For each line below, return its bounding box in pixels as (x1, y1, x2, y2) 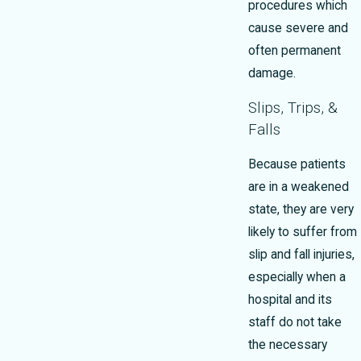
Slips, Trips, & (248, 98, 338, 117)
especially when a (248, 270, 346, 285)
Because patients (248, 157, 346, 172)
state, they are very (248, 202, 354, 218)
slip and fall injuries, (248, 247, 355, 263)
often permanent (248, 44, 341, 59)
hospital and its (248, 293, 332, 308)
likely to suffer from (248, 225, 357, 240)
